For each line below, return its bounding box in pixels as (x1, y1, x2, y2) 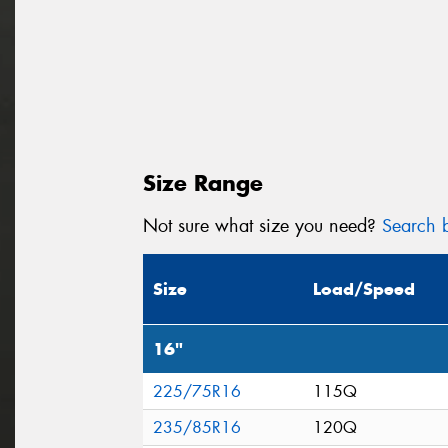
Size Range (143, 168, 263, 197)
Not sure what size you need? (143, 213, 382, 238)
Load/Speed (313, 278, 415, 301)
